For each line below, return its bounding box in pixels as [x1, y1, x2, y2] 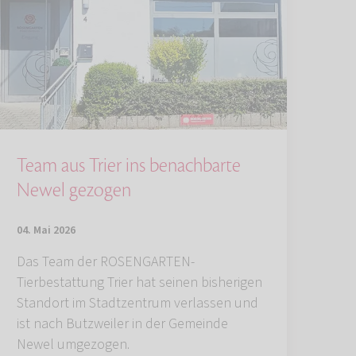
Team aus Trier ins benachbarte [17, 153, 241, 179]
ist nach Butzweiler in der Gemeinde [17, 314, 228, 335]
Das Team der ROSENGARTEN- [17, 252, 195, 273]
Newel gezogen [17, 178, 131, 203]
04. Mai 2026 [17, 222, 75, 239]
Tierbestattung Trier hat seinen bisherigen [17, 273, 262, 293]
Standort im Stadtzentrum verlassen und [17, 293, 258, 314]
